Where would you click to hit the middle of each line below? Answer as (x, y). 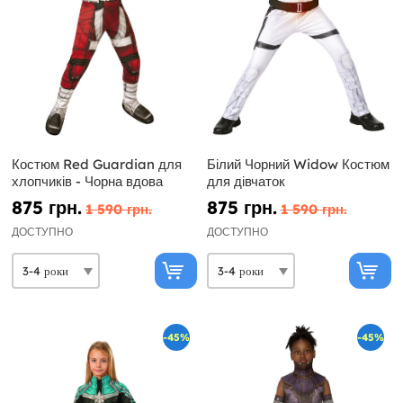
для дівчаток (246, 182)
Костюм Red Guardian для (97, 165)
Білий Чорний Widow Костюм (298, 165)
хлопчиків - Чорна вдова (87, 182)
